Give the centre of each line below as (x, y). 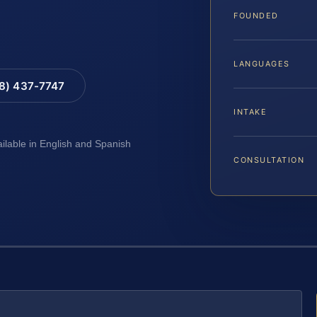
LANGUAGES (262, 64)
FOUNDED (256, 16)
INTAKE (250, 112)
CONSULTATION (269, 160)
